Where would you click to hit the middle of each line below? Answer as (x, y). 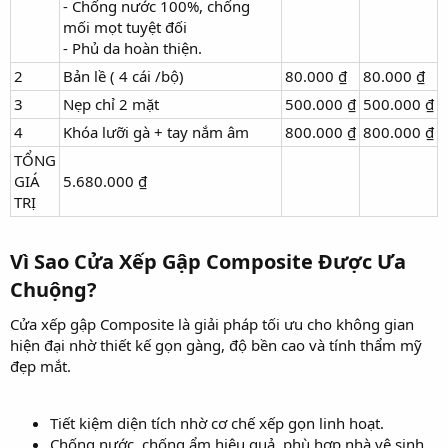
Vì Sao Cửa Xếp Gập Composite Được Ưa (208, 261)
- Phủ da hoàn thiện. (132, 47)
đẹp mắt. (40, 365)
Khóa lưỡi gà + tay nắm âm (156, 131)
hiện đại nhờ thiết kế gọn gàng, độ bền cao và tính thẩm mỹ (216, 344)
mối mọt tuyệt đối (125, 26)
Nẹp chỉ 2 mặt (111, 103)
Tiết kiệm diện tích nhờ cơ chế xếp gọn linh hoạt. (217, 422)
